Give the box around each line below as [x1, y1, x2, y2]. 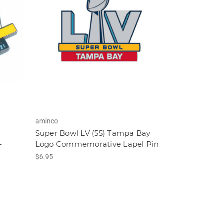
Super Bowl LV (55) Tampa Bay [35, 128, 151, 138]
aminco [35, 117, 58, 125]
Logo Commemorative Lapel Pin [35, 139, 159, 149]
